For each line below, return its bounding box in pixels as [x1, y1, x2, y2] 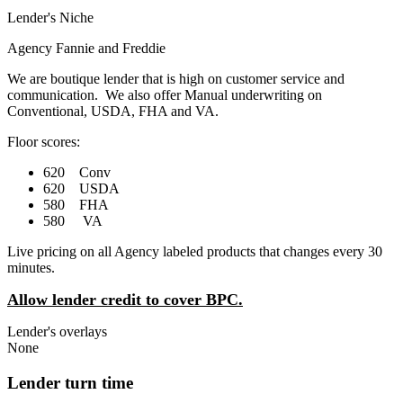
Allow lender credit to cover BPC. [7, 291, 243, 309]
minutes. [7, 260, 55, 276]
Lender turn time [7, 372, 133, 392]
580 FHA [43, 197, 109, 213]
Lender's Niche [7, 10, 94, 26]
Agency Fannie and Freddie [7, 40, 166, 57]
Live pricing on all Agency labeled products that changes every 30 [7, 244, 382, 260]
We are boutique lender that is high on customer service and [7, 71, 345, 87]
